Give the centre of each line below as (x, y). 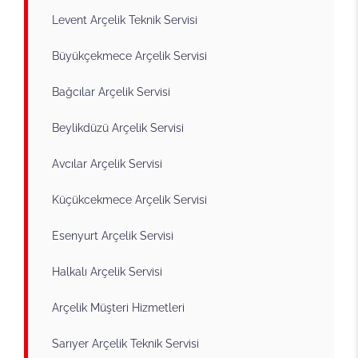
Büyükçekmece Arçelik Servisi (129, 56)
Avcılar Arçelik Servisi (107, 163)
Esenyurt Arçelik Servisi (113, 235)
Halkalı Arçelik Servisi (107, 271)
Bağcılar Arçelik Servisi (111, 91)
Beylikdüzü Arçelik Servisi (118, 127)
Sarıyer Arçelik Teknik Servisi (125, 343)
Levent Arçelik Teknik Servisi (125, 20)
